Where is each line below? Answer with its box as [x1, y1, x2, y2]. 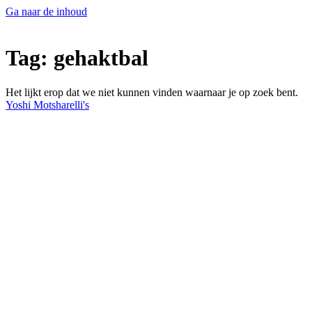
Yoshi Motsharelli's [6, 98, 89, 111]
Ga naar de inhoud [6, 6, 87, 17]
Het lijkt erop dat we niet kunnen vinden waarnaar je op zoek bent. [6, 86, 298, 98]
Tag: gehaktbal [6, 45, 148, 71]
